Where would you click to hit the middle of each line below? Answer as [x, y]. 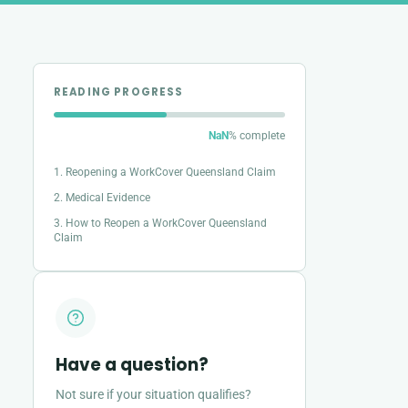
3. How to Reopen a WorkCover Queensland [160, 223]
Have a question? [132, 365]
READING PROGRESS [119, 92]
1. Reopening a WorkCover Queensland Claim [165, 172]
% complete [257, 135]
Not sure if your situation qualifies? [153, 394]
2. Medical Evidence [102, 197]
